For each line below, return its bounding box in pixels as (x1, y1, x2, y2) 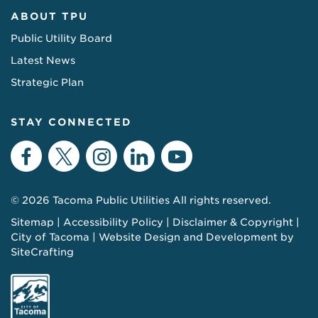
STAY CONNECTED (11, 116, 132, 128)
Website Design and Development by (99, 231, 294, 243)
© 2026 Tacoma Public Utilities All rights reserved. (11, 194, 271, 206)
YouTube (185, 150, 257, 162)
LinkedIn (148, 150, 221, 162)
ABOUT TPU (11, 10, 88, 22)
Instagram (110, 150, 195, 162)
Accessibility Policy (63, 216, 163, 228)
